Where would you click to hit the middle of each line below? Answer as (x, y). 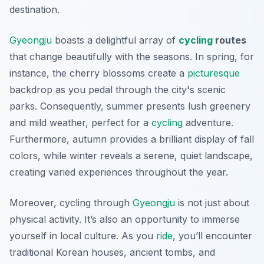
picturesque (214, 73)
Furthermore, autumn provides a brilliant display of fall (132, 139)
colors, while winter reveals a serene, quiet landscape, (131, 156)
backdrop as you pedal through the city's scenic (118, 90)
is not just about (212, 203)
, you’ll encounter (212, 236)
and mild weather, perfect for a (80, 123)
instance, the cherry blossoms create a (98, 73)
